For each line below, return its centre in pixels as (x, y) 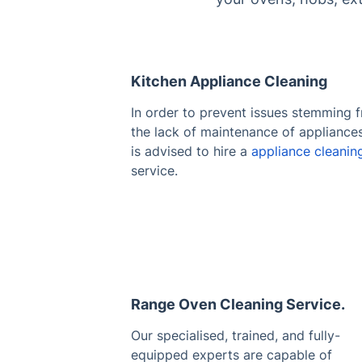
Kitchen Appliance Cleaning (229, 81)
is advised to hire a (191, 151)
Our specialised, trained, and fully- (236, 335)
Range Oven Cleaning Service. (238, 304)
